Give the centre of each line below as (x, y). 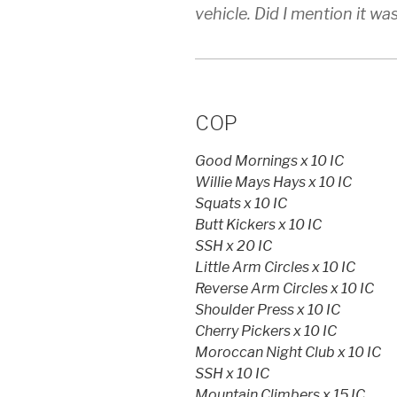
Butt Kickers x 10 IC (258, 225)
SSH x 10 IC (232, 374)
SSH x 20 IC (234, 246)
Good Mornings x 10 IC (269, 161)
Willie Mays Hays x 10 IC (273, 183)
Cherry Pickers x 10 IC (266, 331)
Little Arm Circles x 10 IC (275, 268)
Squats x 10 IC (241, 204)
